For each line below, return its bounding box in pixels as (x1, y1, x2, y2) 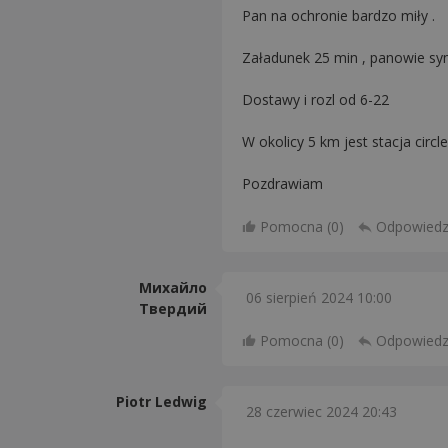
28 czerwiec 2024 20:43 (246, 402, 397, 421)
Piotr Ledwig (116, 392, 207, 411)
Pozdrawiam (242, 174, 323, 193)
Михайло (139, 278, 207, 297)
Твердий (139, 299, 207, 318)
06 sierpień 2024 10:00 (246, 288, 392, 307)
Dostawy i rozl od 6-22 (242, 90, 389, 109)
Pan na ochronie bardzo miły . (242, 6, 435, 25)
